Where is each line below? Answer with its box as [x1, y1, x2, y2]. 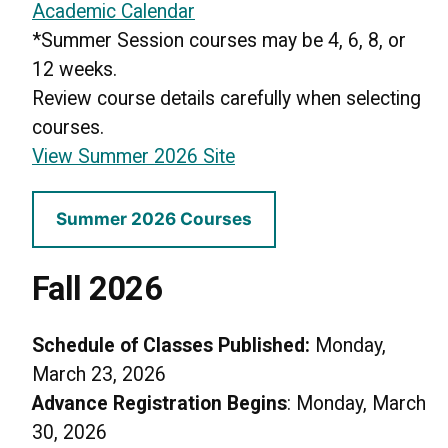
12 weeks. [32, 58, 117, 82]
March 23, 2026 [32, 363, 166, 387]
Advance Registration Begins [32, 392, 287, 416]
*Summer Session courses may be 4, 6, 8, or [32, 29, 406, 53]
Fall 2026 [32, 270, 163, 309]
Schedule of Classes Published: [32, 334, 310, 358]
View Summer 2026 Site [32, 145, 235, 169]
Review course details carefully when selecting [32, 87, 421, 111]
